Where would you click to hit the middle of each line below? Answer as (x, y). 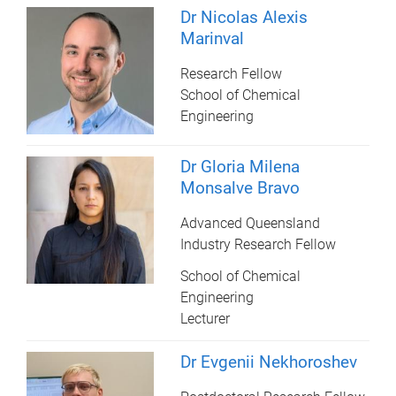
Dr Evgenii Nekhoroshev (269, 362)
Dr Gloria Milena (240, 167)
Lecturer (206, 319)
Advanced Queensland (251, 224)
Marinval (213, 38)
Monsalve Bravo (240, 188)
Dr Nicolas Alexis (244, 17)
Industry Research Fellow (259, 245)
